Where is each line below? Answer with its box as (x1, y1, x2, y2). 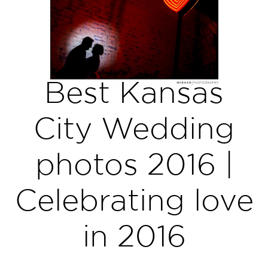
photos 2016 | (35, 147, 233, 180)
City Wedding (33, 111, 234, 144)
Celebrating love (14, 183, 254, 216)
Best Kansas (44, 75, 224, 108)
